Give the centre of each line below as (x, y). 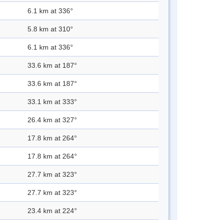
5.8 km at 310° (50, 29)
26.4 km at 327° (52, 120)
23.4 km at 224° (52, 211)
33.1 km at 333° (52, 102)
